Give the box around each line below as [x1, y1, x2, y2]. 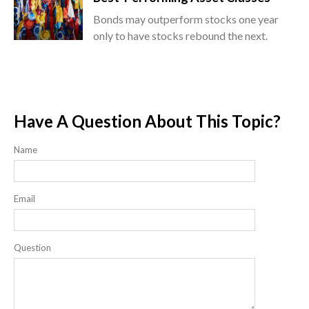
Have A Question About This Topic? [14, 110, 281, 131]
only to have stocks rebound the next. [93, 28, 268, 42]
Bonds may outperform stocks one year [93, 12, 279, 26]
